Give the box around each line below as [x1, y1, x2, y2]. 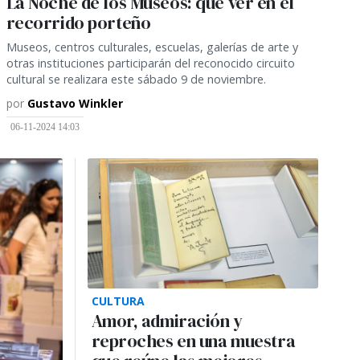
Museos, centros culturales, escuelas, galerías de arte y [6, 39, 298, 55]
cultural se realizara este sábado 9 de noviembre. [6, 71, 266, 87]
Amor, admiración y [91, 309, 243, 333]
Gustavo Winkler [27, 95, 123, 111]
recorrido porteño [6, 10, 151, 35]
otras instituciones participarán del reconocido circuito [6, 55, 295, 71]
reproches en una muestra [91, 329, 296, 353]
